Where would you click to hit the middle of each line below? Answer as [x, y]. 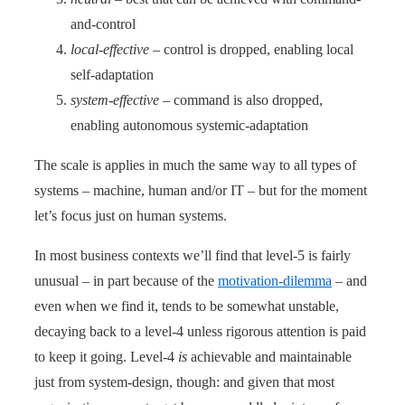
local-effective [110, 49]
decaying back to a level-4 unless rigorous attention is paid [200, 331]
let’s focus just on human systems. [131, 215]
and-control [103, 24]
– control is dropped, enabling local [251, 49]
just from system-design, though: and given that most [184, 381]
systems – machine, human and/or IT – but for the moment [201, 190]
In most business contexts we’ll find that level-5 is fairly [193, 255]
